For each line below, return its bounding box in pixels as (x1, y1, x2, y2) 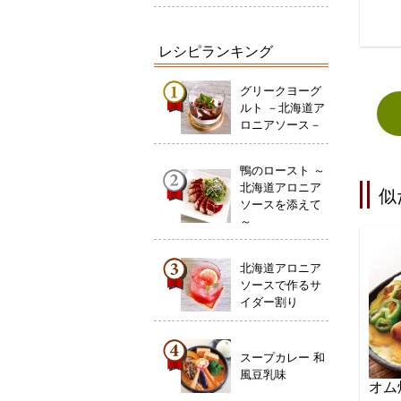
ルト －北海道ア (240, 100, 326, 115)
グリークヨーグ (240, 83, 322, 98)
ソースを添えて (240, 198, 322, 211)
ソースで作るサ (240, 277, 322, 292)
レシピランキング (158, 44, 273, 59)
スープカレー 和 (240, 351, 326, 364)
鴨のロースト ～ (240, 164, 326, 177)
